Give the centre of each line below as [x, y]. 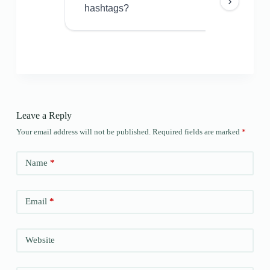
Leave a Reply [44, 115]
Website [40, 240]
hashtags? [106, 8]
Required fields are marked [197, 131]
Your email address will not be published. [83, 131]
